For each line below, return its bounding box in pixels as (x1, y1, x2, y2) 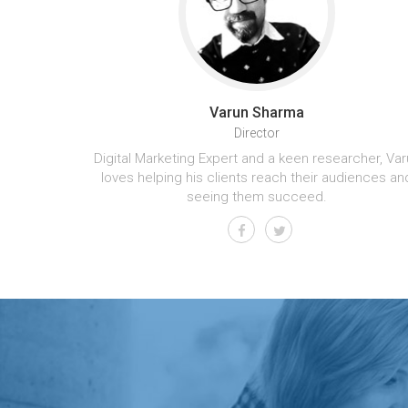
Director (234, 126, 280, 141)
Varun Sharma (209, 104, 304, 122)
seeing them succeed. (187, 189, 327, 206)
